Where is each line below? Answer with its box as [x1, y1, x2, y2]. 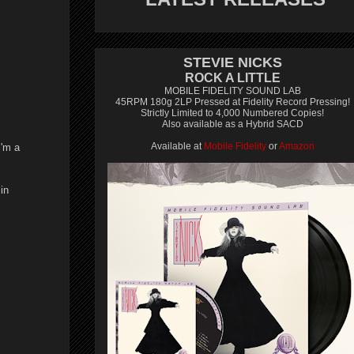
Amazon [278, 141, 314, 152]
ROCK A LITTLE [184, 71, 281, 85]
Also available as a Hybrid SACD [161, 119, 303, 130]
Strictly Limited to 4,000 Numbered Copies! [141, 107, 324, 119]
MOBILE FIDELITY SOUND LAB [164, 85, 301, 96]
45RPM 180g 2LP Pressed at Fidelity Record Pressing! [115, 96, 350, 107]
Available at [150, 141, 204, 152]
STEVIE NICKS [183, 55, 282, 70]
